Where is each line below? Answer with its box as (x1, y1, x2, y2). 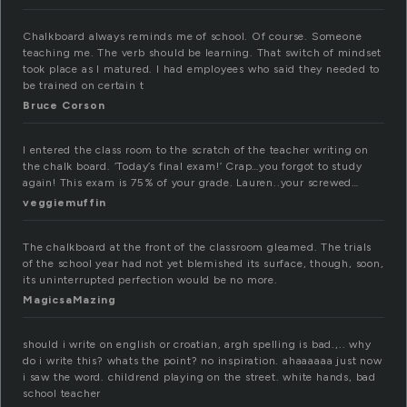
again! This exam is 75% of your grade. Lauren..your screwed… (23, 176, 359, 190)
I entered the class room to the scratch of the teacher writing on (23, 144, 369, 157)
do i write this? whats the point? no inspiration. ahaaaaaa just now (23, 354, 382, 368)
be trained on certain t (23, 79, 144, 93)
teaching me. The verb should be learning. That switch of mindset (23, 46, 382, 60)
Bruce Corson (23, 99, 105, 113)
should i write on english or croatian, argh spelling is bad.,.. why (23, 338, 372, 352)
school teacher (23, 387, 102, 401)
